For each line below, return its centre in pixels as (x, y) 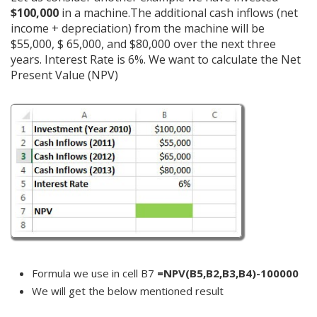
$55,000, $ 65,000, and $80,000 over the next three (143, 44)
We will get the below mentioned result (128, 290)
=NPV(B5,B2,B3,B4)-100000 (228, 273)
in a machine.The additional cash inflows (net (178, 13)
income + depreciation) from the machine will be (138, 29)
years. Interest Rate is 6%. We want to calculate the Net (156, 60)
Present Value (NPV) (64, 75)
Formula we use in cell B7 (94, 273)
